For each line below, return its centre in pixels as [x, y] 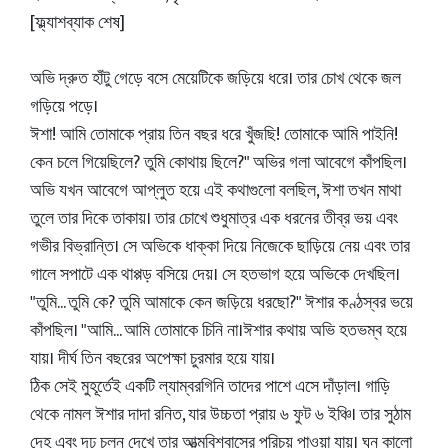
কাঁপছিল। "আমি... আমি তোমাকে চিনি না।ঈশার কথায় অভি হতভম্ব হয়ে [218, 331]
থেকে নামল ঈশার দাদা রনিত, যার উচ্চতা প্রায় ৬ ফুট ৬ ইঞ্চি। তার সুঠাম [220, 415]
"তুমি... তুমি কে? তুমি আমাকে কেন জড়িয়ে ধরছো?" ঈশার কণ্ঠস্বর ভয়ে [221, 303]
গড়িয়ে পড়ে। [64, 107]
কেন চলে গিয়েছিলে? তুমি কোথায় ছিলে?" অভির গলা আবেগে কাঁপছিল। [218, 163]
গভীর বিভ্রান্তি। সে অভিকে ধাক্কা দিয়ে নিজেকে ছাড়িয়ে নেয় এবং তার [220, 247]
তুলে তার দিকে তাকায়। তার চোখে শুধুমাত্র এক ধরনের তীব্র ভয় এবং [214, 219]
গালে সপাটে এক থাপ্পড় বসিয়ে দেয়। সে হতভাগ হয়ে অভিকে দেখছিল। [215, 275]
